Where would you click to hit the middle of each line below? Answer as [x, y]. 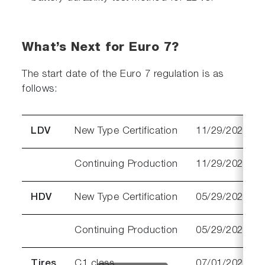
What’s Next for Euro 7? [101, 48]
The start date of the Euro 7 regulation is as [123, 75]
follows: [40, 89]
